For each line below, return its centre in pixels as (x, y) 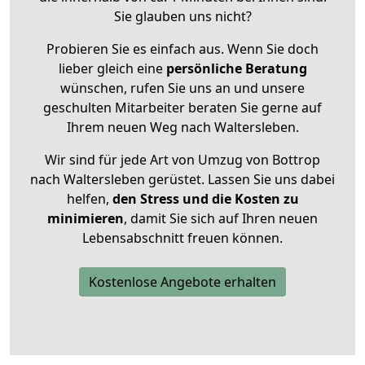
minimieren (86, 219)
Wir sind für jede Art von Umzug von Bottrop (182, 160)
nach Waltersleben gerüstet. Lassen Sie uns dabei (182, 180)
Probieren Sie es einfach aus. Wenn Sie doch (182, 49)
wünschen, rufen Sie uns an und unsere (182, 88)
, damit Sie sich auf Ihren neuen (221, 219)
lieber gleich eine (112, 69)
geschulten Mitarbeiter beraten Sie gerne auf (182, 108)
